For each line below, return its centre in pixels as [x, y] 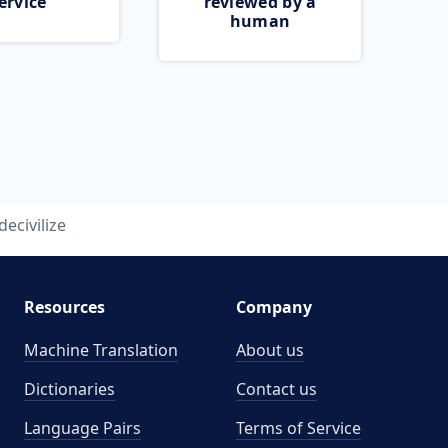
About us [270, 350]
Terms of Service [298, 428]
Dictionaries [69, 389]
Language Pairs [82, 428]
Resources [64, 307]
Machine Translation [100, 350]
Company [274, 307]
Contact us [276, 389]
